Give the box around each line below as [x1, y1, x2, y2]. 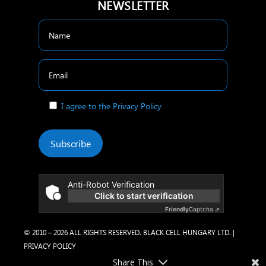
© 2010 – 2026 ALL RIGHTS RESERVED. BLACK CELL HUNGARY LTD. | [24, 228, 235, 237]
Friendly [165, 205, 189, 213]
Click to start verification [94, 191, 194, 201]
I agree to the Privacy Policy [61, 100, 162, 112]
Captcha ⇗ [189, 205, 220, 213]
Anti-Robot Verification [68, 179, 155, 190]
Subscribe [50, 137, 91, 150]
